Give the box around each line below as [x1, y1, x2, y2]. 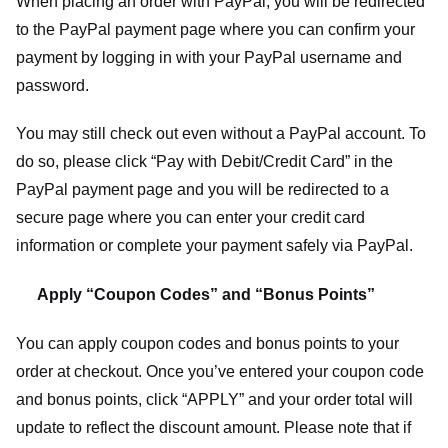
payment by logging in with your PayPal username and [16, 48, 402, 66]
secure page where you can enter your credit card [16, 209, 365, 227]
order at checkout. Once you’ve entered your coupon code [16, 362, 424, 380]
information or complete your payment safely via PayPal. [16, 237, 413, 255]
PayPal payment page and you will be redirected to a [16, 181, 389, 199]
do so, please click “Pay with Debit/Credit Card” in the [16, 153, 393, 171]
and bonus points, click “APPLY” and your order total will [16, 390, 413, 408]
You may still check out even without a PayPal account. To [16, 125, 426, 143]
